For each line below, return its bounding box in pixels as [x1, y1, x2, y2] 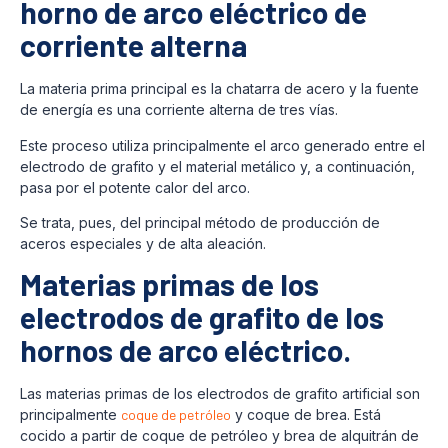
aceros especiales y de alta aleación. [20, 234, 266, 252]
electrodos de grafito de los [20, 299, 384, 336]
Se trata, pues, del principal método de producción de [20, 213, 380, 231]
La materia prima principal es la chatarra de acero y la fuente [20, 80, 419, 98]
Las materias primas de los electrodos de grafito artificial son [20, 385, 420, 403]
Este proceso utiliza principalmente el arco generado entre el [20, 136, 425, 154]
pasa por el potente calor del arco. [20, 178, 250, 196]
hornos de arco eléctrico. [20, 332, 351, 369]
